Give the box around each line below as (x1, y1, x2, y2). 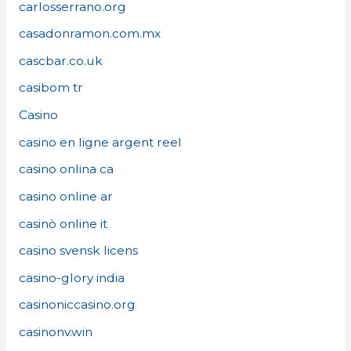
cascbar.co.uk (18, 52, 103, 68)
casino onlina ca (18, 161, 114, 177)
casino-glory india (18, 270, 125, 285)
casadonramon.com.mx (18, 26, 161, 42)
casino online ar (18, 188, 113, 204)
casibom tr (18, 80, 83, 96)
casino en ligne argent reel (18, 134, 182, 150)
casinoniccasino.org (18, 297, 136, 313)
